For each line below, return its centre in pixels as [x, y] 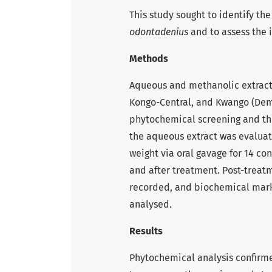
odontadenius [159, 32]
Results [146, 231]
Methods [149, 58]
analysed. [151, 204]
